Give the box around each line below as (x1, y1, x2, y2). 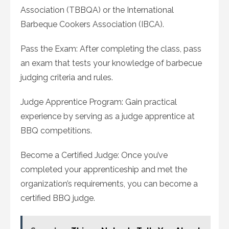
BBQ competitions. (20, 126, 92, 136)
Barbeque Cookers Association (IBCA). (20, 19, 164, 30)
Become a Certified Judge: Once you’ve (20, 150, 168, 161)
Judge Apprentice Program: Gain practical (20, 97, 177, 107)
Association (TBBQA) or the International (20, 5, 174, 15)
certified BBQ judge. (20, 193, 95, 203)
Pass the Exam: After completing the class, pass (20, 44, 201, 54)
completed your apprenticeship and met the (20, 165, 187, 175)
